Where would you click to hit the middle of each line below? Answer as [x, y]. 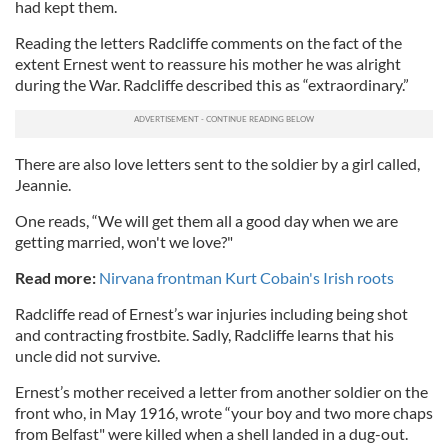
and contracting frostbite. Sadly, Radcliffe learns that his [204, 334]
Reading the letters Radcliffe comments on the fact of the [208, 42]
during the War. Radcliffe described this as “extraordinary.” [212, 84]
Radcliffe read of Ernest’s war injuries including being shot [211, 313]
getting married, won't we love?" [124, 241]
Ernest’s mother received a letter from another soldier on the [221, 391]
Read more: [57, 277]
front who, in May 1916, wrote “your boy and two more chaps [224, 412]
